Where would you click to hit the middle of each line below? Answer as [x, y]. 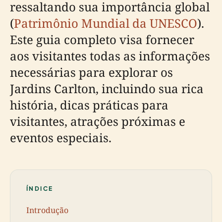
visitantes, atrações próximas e [98, 121]
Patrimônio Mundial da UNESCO [106, 23]
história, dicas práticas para [89, 105]
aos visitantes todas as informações [110, 55]
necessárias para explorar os [91, 72]
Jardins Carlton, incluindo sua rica [107, 88]
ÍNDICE [40, 188]
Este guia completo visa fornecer [102, 39]
